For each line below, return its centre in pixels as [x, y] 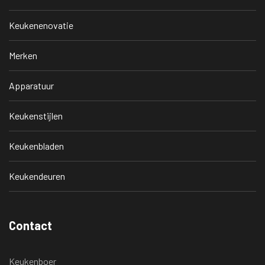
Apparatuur [31, 86]
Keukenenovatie [41, 25]
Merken [23, 56]
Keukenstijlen [36, 116]
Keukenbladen [36, 146]
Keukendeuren [37, 176]
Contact [30, 226]
